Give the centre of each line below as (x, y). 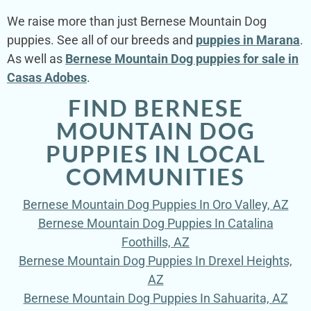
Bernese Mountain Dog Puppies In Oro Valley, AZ (155, 205)
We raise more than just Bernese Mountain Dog (137, 21)
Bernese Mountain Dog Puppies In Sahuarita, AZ (155, 299)
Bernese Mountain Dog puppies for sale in (182, 58)
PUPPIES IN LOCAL (155, 154)
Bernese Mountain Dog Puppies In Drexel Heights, (155, 261)
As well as (36, 58)
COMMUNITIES (155, 177)
